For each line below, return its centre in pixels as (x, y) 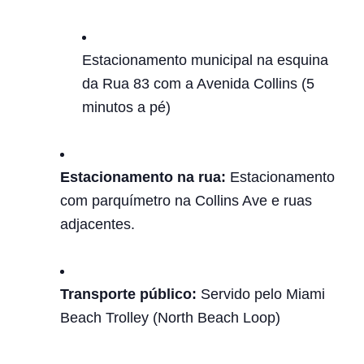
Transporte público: (128, 294)
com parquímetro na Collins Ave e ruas (186, 201)
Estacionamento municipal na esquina (205, 60)
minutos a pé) (126, 107)
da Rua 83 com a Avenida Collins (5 (198, 84)
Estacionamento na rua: (145, 177)
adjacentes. (97, 224)
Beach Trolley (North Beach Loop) (170, 318)
